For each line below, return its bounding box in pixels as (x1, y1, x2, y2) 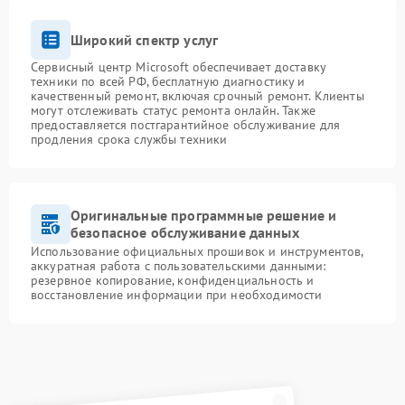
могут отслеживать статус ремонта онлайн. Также (31, 102, 316, 119)
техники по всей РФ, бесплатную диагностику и (31, 73, 306, 90)
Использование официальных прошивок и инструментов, (31, 243, 363, 260)
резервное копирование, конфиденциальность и (31, 272, 315, 289)
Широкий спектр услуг (71, 30, 219, 49)
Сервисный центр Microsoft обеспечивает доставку (31, 59, 326, 76)
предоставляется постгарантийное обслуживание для (31, 117, 341, 134)
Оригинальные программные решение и (71, 206, 337, 225)
